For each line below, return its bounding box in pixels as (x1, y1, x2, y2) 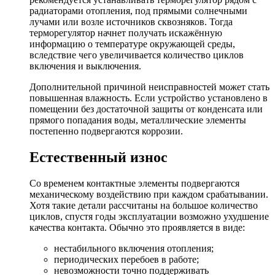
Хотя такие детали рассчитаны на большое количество (29, 200, 258, 211)
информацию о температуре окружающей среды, (29, 39, 235, 50)
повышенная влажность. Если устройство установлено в (29, 93, 268, 104)
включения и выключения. (29, 61, 141, 72)
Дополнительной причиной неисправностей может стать (29, 82, 269, 93)
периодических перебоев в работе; (54, 254, 199, 265)
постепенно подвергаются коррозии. (29, 126, 183, 137)
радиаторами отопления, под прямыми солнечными (29, 6, 247, 17)
